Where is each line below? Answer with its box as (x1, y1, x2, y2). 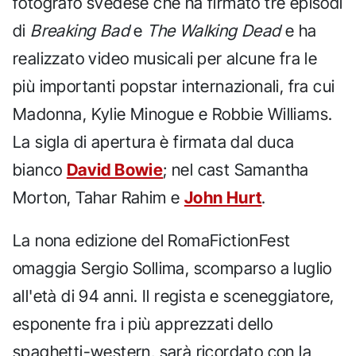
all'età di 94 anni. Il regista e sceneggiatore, (13, 285, 335, 306)
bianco (13, 159, 67, 180)
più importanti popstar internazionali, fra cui (13, 75, 335, 96)
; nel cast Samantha (163, 159, 309, 180)
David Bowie (66, 159, 164, 180)
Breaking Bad (30, 20, 130, 41)
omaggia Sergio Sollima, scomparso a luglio (13, 257, 332, 278)
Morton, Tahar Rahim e (13, 187, 184, 207)
